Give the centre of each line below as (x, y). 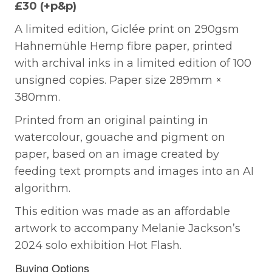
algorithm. (42, 188)
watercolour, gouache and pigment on (120, 137)
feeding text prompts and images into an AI (134, 171)
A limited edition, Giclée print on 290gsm (127, 29)
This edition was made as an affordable (122, 211)
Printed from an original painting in (111, 120)
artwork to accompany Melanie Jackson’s (127, 228)
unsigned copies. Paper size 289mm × (118, 80)
